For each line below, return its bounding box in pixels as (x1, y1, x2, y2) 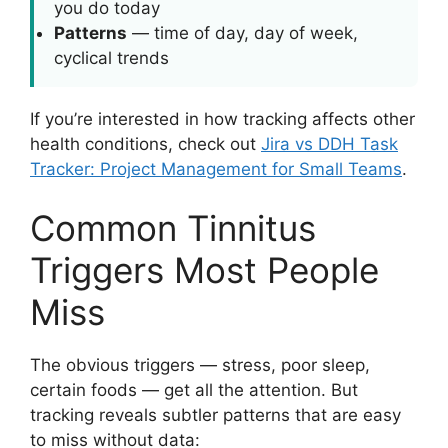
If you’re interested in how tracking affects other (30, 108, 415, 129)
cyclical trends (54, 47, 169, 68)
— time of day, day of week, (127, 22, 358, 43)
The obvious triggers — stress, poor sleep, (30, 355, 370, 375)
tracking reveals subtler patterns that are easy (30, 405, 401, 425)
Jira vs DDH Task (261, 133, 398, 154)
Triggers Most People (30, 249, 379, 291)
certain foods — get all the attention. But (30, 380, 358, 400)
